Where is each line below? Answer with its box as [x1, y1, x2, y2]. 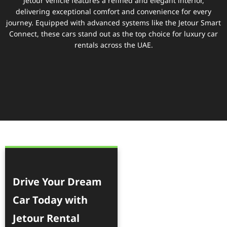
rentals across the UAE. [74, 37, 153, 53]
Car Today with [13, 190, 88, 211]
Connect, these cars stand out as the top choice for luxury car [9, 26, 218, 42]
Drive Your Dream [13, 171, 102, 193]
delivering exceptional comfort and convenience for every [16, 4, 211, 19]
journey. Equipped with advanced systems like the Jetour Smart [6, 15, 221, 30]
